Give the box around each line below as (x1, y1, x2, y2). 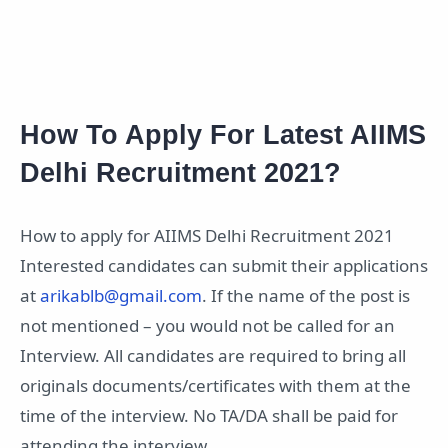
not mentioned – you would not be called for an (20, 314, 395, 338)
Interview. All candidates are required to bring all (20, 344, 406, 368)
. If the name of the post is (202, 284, 410, 308)
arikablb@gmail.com (40, 284, 202, 308)
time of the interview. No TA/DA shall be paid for (20, 404, 398, 428)
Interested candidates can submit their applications (20, 254, 428, 278)
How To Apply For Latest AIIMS (20, 119, 426, 151)
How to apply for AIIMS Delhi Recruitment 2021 (20, 224, 394, 248)
